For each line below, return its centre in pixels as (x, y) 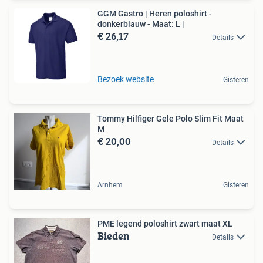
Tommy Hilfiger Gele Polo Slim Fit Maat (171, 118)
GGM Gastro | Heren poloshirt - (155, 13)
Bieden (114, 235)
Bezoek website (126, 79)
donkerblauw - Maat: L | (141, 24)
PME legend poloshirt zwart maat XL (165, 223)
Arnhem (110, 185)
